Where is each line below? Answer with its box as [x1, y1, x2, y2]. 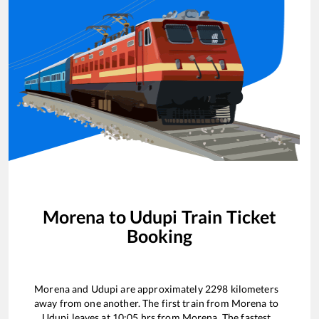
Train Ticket [177, 205, 277, 227]
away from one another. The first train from [34, 297, 231, 310]
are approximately [118, 283, 205, 296]
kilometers [228, 283, 278, 296]
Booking [126, 224, 193, 246]
